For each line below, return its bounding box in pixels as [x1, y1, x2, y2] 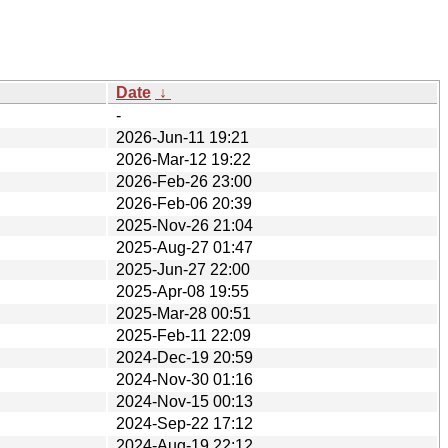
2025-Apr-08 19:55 [116, 282, 249, 300]
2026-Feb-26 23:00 [116, 172, 252, 190]
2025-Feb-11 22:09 [116, 326, 251, 344]
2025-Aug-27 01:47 [116, 238, 253, 256]
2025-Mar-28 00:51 [116, 304, 251, 322]
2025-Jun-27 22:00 [116, 260, 250, 278]
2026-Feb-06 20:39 [116, 194, 252, 212]
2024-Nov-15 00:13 [116, 392, 253, 410]
